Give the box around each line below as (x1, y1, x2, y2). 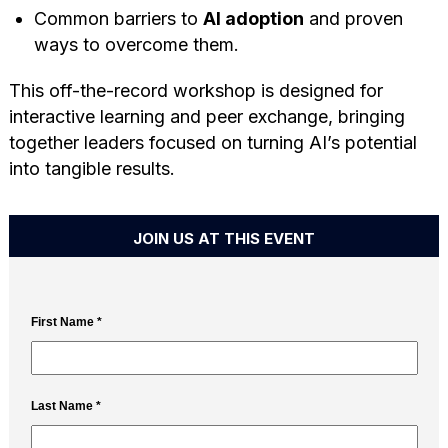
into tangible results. (8, 157, 175, 179)
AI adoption (202, 7, 304, 29)
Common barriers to (33, 7, 203, 29)
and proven (303, 7, 403, 29)
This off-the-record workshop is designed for (8, 79, 383, 101)
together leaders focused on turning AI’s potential (8, 131, 417, 153)
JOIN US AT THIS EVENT (132, 228, 315, 248)
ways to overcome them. (33, 33, 239, 55)
